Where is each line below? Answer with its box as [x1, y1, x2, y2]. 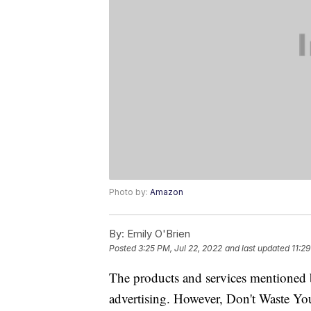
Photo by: [109, 187, 150, 198]
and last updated [225, 243, 289, 254]
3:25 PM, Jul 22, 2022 [138, 243, 222, 254]
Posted [109, 243, 138, 254]
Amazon [150, 187, 183, 198]
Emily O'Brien [124, 227, 190, 241]
